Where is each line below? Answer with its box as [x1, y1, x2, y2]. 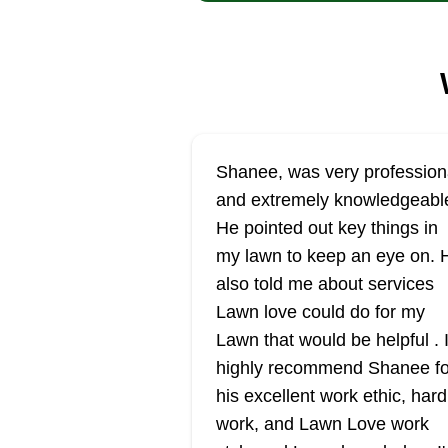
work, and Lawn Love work [216, 414, 429, 434]
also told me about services [216, 274, 434, 294]
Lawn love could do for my [216, 302, 425, 322]
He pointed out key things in [216, 218, 438, 238]
